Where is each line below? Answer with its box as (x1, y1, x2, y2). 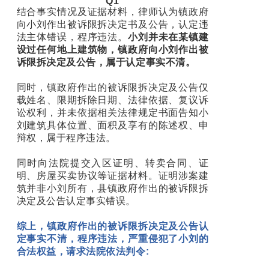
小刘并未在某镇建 (127, 31, 209, 42)
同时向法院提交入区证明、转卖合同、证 (16, 157, 209, 168)
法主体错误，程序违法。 (16, 31, 128, 42)
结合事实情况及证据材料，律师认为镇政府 (16, 6, 209, 17)
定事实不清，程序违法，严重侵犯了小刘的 (16, 233, 209, 244)
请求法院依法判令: (66, 246, 150, 256)
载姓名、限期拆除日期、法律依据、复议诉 (16, 94, 209, 105)
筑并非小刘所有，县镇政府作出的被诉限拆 (16, 183, 209, 193)
